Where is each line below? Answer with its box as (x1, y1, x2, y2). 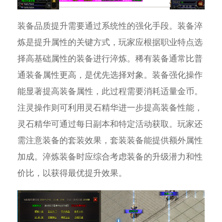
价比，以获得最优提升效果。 (17, 168, 127, 178)
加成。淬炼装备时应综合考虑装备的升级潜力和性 (17, 152, 203, 162)
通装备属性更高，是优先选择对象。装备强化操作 (17, 70, 203, 80)
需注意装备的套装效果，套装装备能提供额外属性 (17, 136, 203, 146)
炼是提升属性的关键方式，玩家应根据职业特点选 (17, 38, 203, 48)
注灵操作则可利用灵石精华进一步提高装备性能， (17, 103, 203, 113)
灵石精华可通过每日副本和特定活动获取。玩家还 (17, 119, 203, 129)
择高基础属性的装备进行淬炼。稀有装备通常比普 (17, 54, 203, 64)
